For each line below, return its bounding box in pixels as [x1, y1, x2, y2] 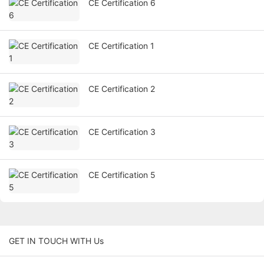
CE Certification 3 [88, 127, 156, 137]
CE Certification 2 [88, 84, 155, 94]
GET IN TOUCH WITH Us [9, 236, 104, 246]
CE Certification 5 [88, 170, 156, 180]
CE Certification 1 [88, 41, 154, 51]
